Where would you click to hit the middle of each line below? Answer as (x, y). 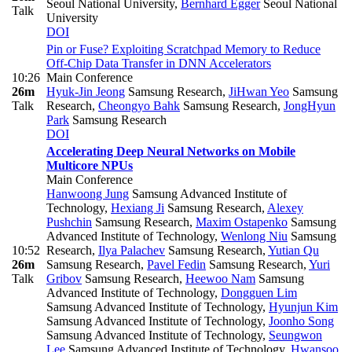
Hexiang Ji (137, 207)
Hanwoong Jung (88, 193)
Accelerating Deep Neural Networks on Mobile (171, 151)
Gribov (64, 278)
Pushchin (69, 222)
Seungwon (295, 335)
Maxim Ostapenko (242, 222)
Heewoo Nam (220, 278)
